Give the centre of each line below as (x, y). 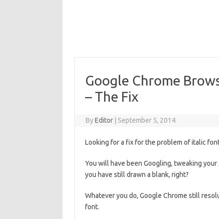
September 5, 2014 (147, 120)
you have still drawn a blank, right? (137, 175)
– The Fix (111, 97)
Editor (104, 120)
